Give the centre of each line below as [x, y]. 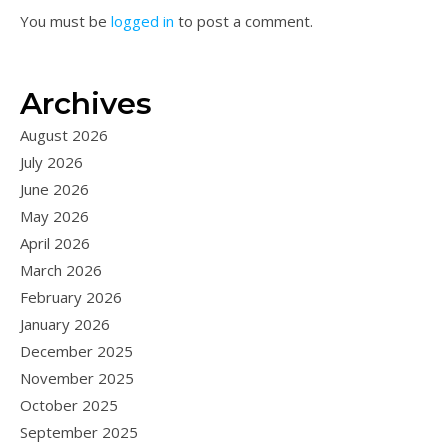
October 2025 [69, 405]
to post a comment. [243, 21]
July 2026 [51, 162]
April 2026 [55, 243]
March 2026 [61, 270]
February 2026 [71, 297]
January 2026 [65, 324]
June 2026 [54, 189]
